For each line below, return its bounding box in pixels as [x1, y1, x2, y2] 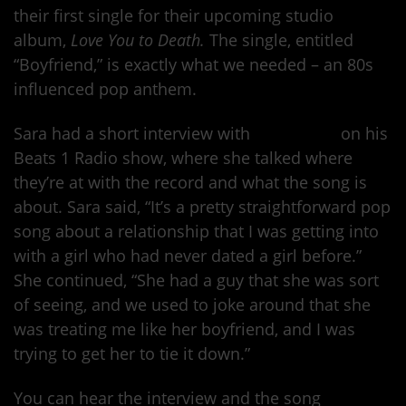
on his [336, 122, 388, 145]
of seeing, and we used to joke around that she [14, 294, 371, 316]
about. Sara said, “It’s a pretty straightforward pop [14, 196, 391, 218]
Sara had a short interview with [14, 122, 255, 145]
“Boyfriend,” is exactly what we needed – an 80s [14, 53, 373, 76]
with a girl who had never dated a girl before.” [14, 245, 362, 267]
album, [14, 29, 71, 52]
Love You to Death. [71, 29, 209, 52]
